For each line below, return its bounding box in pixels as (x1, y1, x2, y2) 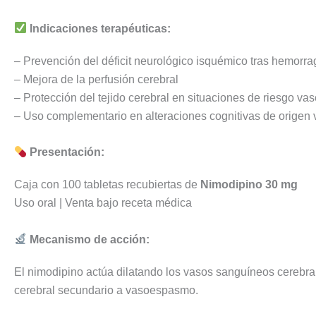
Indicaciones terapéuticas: (30, 22, 171, 35)
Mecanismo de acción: (30, 233, 150, 245)
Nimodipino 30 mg (200, 178, 298, 191)
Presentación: (30, 146, 105, 159)
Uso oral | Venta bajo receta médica (14, 197, 192, 209)
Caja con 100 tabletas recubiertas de (14, 178, 200, 191)
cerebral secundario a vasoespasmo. (14, 284, 198, 296)
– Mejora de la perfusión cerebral (14, 73, 178, 85)
